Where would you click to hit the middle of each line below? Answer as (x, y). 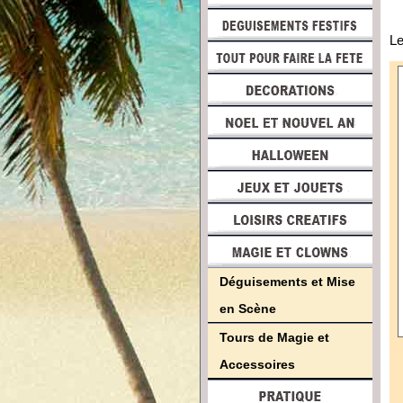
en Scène (248, 309)
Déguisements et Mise (287, 282)
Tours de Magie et (274, 337)
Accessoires (257, 364)
